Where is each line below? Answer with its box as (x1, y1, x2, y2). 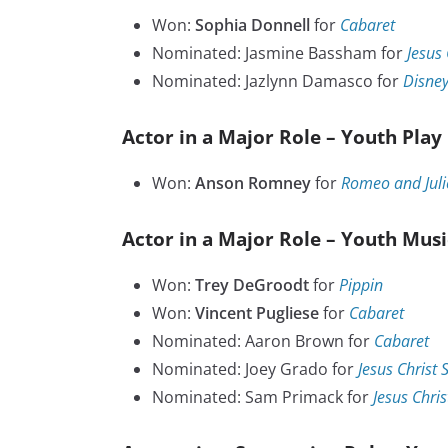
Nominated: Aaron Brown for (152, 330, 374, 353)
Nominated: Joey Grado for (152, 358, 358, 381)
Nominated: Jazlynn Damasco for (152, 70, 403, 93)
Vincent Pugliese (195, 302, 319, 325)
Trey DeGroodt (195, 274, 309, 297)
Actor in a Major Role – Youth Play (122, 124, 442, 150)
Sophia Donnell (195, 14, 310, 37)
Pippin (339, 274, 383, 297)
